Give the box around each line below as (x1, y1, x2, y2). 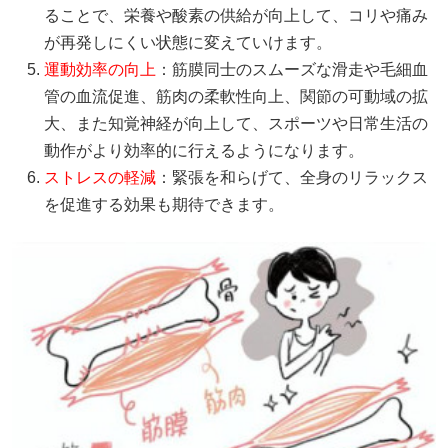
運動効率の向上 (44, 60, 156, 78)
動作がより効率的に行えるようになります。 (44, 141, 364, 159)
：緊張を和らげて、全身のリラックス (156, 168, 428, 186)
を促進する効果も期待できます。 (44, 195, 284, 213)
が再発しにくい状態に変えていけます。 (44, 33, 332, 51)
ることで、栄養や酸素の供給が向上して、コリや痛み (44, 6, 428, 24)
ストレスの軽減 (44, 168, 156, 186)
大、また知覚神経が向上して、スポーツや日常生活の (44, 114, 428, 132)
